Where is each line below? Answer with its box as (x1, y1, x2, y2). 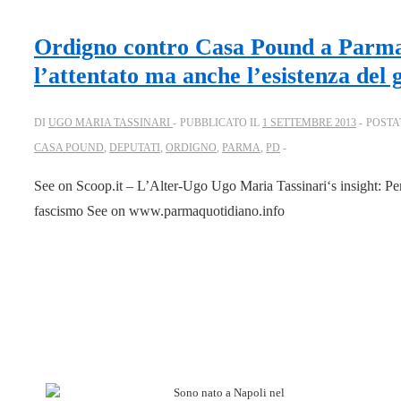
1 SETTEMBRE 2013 (262, 116, 356, 130)
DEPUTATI (109, 141, 160, 155)
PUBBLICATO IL (180, 116, 262, 130)
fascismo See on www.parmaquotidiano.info (34, 203, 285, 219)
